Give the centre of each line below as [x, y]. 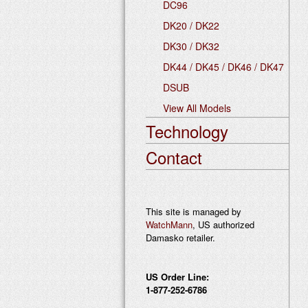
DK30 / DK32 [191, 46]
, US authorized [223, 224]
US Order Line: [177, 277]
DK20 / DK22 [191, 25]
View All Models [197, 108]
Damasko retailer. [180, 238]
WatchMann [169, 224]
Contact [174, 157]
